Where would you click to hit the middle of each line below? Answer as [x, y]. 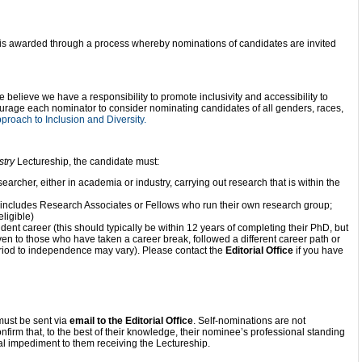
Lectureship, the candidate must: [88, 162]
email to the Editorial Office [131, 321]
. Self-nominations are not [249, 321]
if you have [318, 250]
